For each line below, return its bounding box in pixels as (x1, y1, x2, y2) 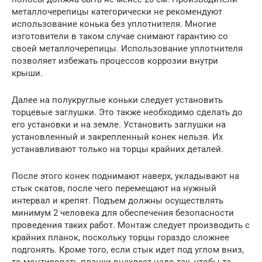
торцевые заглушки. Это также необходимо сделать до (12, 106, 243, 118)
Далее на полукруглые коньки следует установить (12, 94, 223, 105)
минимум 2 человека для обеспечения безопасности (12, 207, 234, 218)
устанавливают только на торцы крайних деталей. (12, 143, 223, 154)
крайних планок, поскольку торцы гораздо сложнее (12, 232, 229, 243)
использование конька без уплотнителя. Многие (12, 18, 216, 29)
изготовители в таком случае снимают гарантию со (12, 30, 228, 42)
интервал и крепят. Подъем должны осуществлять (12, 195, 223, 206)
